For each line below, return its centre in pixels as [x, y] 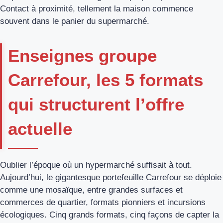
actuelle [40, 129]
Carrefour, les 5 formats [106, 80]
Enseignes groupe [82, 56]
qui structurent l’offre [96, 105]
